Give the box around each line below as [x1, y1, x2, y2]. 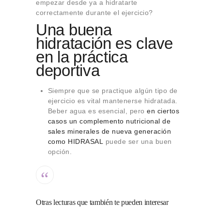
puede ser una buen [103, 138, 172, 146]
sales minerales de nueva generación [47, 127, 171, 136]
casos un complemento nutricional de [47, 117, 170, 125]
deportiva [36, 62, 100, 80]
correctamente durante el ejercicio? [36, 9, 153, 17]
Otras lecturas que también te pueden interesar [36, 198, 170, 207]
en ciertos [147, 107, 179, 115]
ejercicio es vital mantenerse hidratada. [47, 97, 178, 105]
